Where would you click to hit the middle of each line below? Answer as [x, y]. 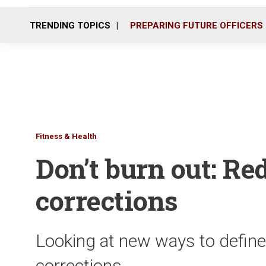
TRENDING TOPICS [70, 25]
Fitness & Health [66, 136]
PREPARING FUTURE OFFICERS [197, 25]
